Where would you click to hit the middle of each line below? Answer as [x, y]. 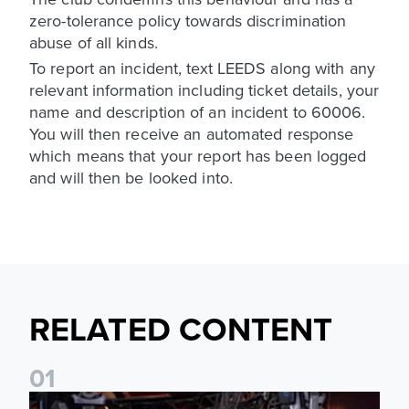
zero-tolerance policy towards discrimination [188, 20]
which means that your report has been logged [198, 155]
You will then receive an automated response [192, 133]
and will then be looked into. [131, 177]
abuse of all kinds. [94, 42]
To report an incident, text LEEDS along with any [202, 68]
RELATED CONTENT [181, 328]
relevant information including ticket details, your [204, 89]
